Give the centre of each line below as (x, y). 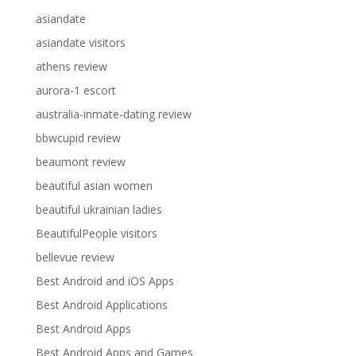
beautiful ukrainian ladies (99, 210)
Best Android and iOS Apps (104, 281)
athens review (71, 67)
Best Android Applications (101, 305)
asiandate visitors (80, 43)
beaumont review (80, 162)
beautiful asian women (94, 186)
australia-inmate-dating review (113, 114)
